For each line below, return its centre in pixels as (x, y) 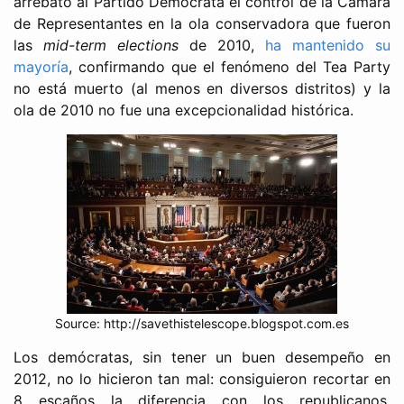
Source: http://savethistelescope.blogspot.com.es (202, 323)
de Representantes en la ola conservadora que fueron (202, 23)
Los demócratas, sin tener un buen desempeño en (202, 357)
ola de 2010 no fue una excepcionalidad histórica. (184, 110)
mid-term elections (111, 45)
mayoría (41, 66)
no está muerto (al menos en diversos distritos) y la (202, 88)
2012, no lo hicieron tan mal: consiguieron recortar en (202, 378)
